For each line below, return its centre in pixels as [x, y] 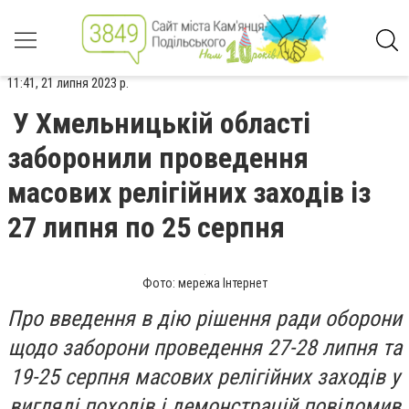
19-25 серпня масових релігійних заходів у [204, 377]
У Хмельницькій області [162, 123]
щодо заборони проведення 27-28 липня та [204, 348]
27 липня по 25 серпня [146, 227]
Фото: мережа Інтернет [204, 283]
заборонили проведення [158, 158]
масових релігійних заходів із [189, 193]
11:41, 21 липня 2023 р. [68, 83]
